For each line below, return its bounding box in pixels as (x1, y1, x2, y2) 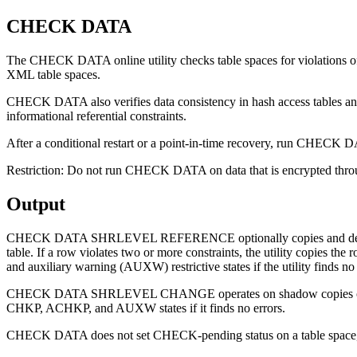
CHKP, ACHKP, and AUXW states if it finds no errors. (6, 300, 285, 315)
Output (6, 193, 65, 214)
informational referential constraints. (6, 108, 186, 123)
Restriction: (6, 163, 64, 177)
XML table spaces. (6, 67, 100, 81)
